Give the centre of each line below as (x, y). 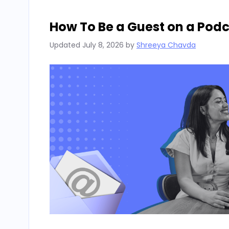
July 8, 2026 (103, 45)
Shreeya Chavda (166, 45)
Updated (66, 45)
